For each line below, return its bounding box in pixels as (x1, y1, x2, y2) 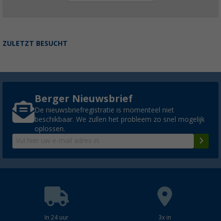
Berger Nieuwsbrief (35, 92, 133, 105)
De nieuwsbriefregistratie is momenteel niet (35, 106, 174, 114)
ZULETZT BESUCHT (2, 39, 68, 47)
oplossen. (35, 124, 65, 133)
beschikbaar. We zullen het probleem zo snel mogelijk (35, 115, 205, 123)
